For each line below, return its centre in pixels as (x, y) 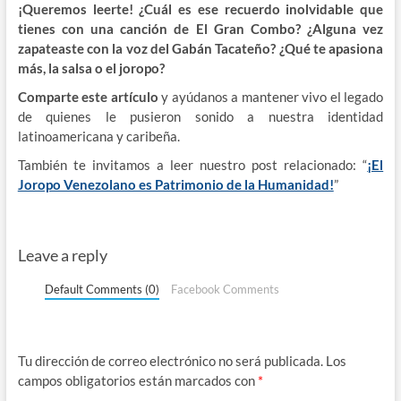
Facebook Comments (225, 289)
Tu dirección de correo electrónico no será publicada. (170, 360)
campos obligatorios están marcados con (137, 380)
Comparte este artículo (88, 96)
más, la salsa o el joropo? (91, 68)
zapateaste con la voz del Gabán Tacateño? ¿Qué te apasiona (200, 48)
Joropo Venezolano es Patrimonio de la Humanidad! (175, 184)
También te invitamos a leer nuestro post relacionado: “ (192, 164)
